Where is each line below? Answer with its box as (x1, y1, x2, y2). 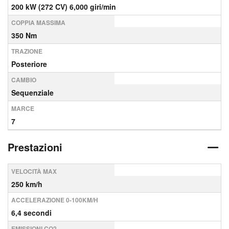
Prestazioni (8, 140, 62, 154)
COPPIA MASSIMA (11, 18, 65, 27)
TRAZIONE (11, 47, 42, 56)
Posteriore (11, 59, 47, 69)
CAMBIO (11, 75, 36, 84)
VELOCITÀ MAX (11, 167, 57, 176)
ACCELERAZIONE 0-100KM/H (11, 195, 98, 204)
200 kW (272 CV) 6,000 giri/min (11, 2, 116, 12)
